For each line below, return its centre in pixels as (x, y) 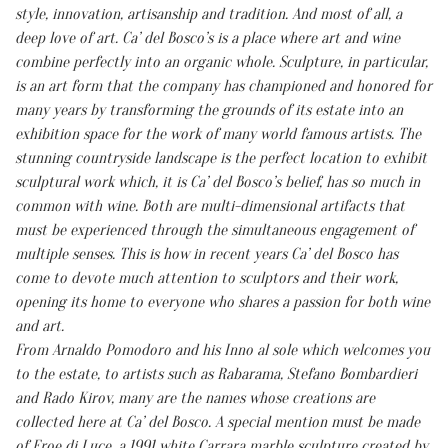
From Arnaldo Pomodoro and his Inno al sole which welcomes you (222, 349)
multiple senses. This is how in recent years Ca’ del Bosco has (206, 253)
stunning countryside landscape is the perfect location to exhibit (221, 157)
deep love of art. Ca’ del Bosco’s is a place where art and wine (207, 37)
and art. (39, 325)
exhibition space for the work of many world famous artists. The (218, 133)
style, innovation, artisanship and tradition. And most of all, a (208, 13)
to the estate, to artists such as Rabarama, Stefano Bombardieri (216, 373)
